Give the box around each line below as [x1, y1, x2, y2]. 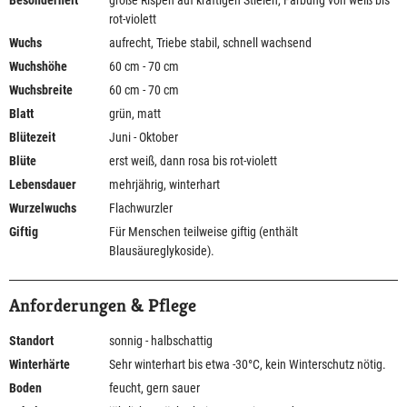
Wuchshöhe [9, 59, 67, 74]
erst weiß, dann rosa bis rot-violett [109, 154, 277, 169]
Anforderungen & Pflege [9, 294, 196, 318]
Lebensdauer [9, 177, 76, 193]
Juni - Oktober [109, 130, 178, 145]
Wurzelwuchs [9, 201, 76, 216]
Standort [9, 333, 54, 349]
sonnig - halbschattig [109, 333, 213, 349]
